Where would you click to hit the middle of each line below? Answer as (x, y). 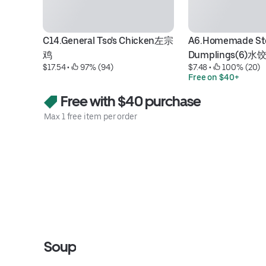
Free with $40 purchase (129, 101)
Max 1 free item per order (91, 116)
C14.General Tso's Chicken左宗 (108, 41)
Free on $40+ (213, 77)
